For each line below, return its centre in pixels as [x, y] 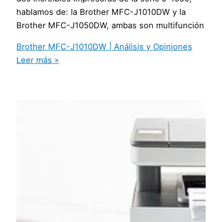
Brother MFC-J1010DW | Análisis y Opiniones [105, 47]
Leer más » [38, 60]
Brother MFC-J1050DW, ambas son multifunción [111, 25]
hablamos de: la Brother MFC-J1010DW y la [101, 12]
